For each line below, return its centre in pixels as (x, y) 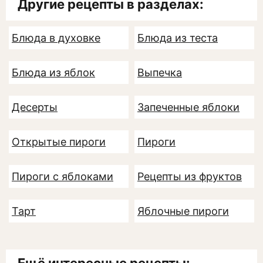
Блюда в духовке (56, 38)
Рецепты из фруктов (190, 177)
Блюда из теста (178, 38)
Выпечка (160, 73)
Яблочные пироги (183, 211)
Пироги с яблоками (63, 177)
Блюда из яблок (53, 73)
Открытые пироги (59, 142)
